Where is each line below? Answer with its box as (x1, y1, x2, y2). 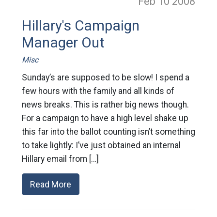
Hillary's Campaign (21, 17, 139, 34)
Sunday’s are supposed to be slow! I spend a (21, 73, 189, 83)
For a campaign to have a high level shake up (21, 113, 188, 124)
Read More (30, 179, 71, 190)
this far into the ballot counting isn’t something (21, 127, 195, 137)
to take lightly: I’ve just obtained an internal (21, 140, 181, 151)
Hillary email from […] (21, 154, 99, 164)
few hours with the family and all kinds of (21, 86, 174, 96)
